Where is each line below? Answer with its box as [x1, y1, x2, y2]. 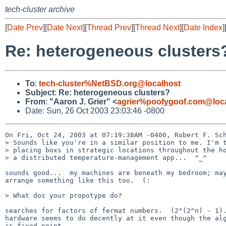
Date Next [47, 23, 83, 32]
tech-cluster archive [5, 5, 75, 14]
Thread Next [135, 23, 180, 32]
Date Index [184, 23, 222, 32]
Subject [25, 88, 54, 97]
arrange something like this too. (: [5, 176, 150, 184]
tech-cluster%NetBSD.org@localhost [39, 79, 181, 88]
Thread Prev [87, 23, 131, 32]
